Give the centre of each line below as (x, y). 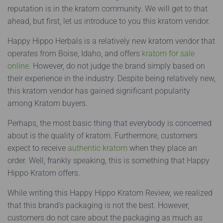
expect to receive (38, 148)
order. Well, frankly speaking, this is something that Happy (109, 161)
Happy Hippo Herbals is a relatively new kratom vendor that (111, 41)
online (18, 66)
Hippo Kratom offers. (44, 173)
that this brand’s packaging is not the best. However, (98, 205)
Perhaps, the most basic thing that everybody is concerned (110, 123)
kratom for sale (168, 54)
